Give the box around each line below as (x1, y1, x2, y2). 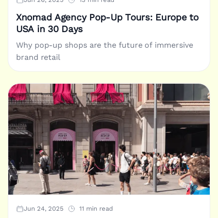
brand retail (16, 53, 61, 62)
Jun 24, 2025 (24, 205, 64, 213)
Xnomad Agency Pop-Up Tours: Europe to (16, 12, 199, 23)
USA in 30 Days (16, 24, 83, 35)
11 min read (79, 205, 113, 213)
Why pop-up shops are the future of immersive (16, 40, 193, 50)
